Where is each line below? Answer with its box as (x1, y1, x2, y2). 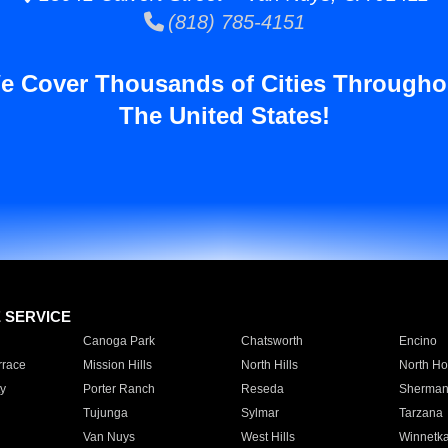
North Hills (240, 358, 298, 372)
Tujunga (82, 406, 128, 420)
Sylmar (240, 406, 279, 420)
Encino (398, 334, 437, 348)
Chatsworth (240, 334, 303, 348)
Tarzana (398, 406, 443, 420)
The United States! (118, 102, 330, 129)
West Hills (240, 430, 295, 444)
